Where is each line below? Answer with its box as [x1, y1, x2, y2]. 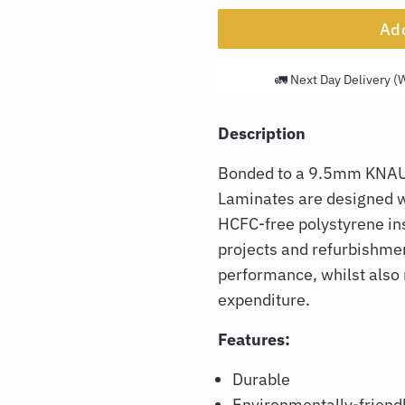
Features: [218, 329, 297, 350]
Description [218, 123, 306, 144]
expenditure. [218, 289, 314, 310]
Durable [232, 369, 294, 390]
